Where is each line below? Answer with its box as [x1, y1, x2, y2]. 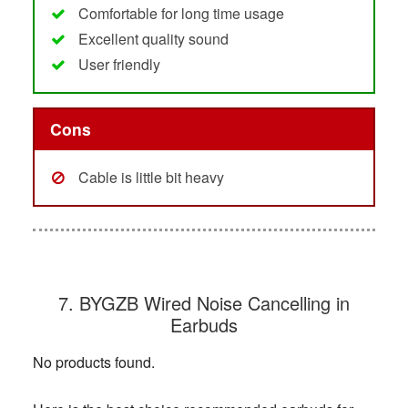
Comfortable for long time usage [77, 2, 284, 24]
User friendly [77, 53, 160, 75]
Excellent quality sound [77, 27, 229, 49]
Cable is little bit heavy [77, 167, 224, 189]
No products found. [32, 352, 155, 373]
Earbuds [169, 311, 238, 339]
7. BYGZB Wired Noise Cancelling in [57, 290, 350, 317]
